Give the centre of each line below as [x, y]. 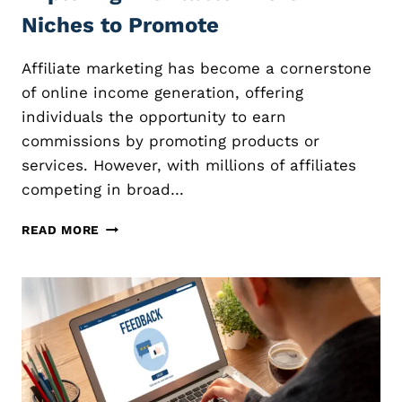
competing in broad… [103, 189]
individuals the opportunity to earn [154, 116]
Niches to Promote [120, 25]
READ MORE [61, 229]
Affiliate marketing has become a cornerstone [197, 68]
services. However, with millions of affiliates [189, 165]
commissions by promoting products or [170, 140]
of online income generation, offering [162, 92]
